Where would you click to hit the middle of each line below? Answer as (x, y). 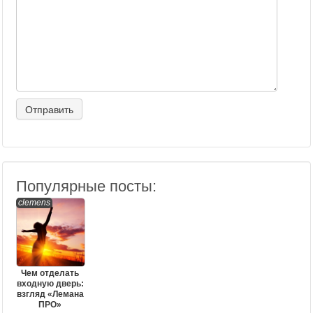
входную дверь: (50, 284)
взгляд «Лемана (50, 294)
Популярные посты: (86, 186)
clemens (34, 203)
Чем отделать (50, 273)
